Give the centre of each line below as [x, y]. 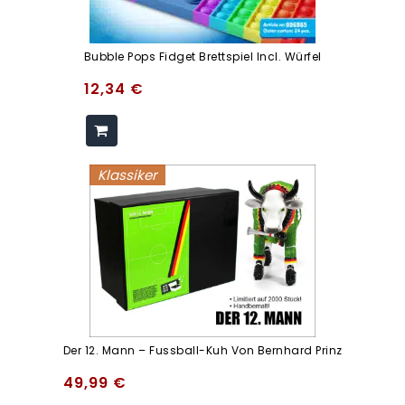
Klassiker [127, 174]
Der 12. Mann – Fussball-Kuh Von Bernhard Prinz [202, 351]
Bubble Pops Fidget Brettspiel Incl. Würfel [202, 56]
